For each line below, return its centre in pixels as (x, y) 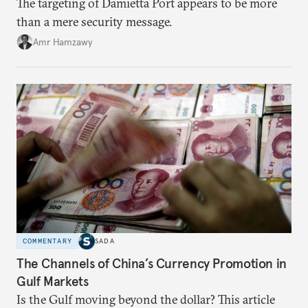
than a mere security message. (94, 22)
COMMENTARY (47, 241)
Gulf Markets (53, 282)
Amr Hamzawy (63, 42)
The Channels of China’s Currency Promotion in (152, 264)
